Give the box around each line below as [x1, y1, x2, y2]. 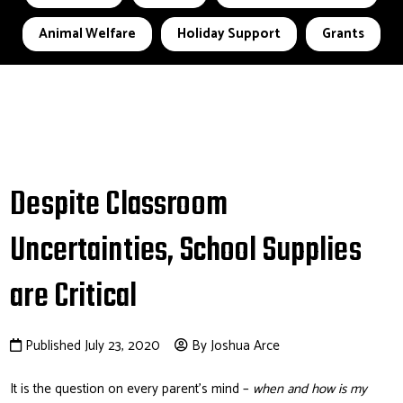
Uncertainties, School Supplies [10, 226, 362, 278]
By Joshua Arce [188, 335, 281, 358]
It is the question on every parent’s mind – [10, 378, 254, 401]
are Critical [10, 272, 138, 324]
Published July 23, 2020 [25, 335, 161, 358]
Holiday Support [177, 22, 281, 45]
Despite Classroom [10, 180, 228, 232]
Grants [322, 22, 364, 45]
